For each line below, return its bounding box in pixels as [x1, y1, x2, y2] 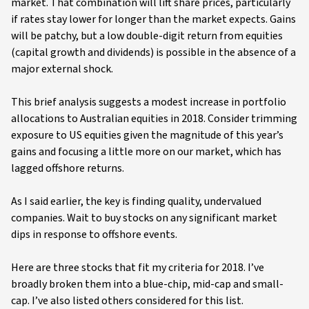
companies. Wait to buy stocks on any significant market [11, 210, 277, 226]
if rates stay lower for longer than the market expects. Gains [11, 12, 296, 27]
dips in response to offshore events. [11, 227, 177, 242]
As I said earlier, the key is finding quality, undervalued [11, 194, 261, 209]
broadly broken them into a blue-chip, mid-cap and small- [11, 277, 283, 292]
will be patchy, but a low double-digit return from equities [11, 28, 283, 43]
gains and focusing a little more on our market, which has [11, 144, 281, 159]
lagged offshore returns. [11, 161, 124, 176]
